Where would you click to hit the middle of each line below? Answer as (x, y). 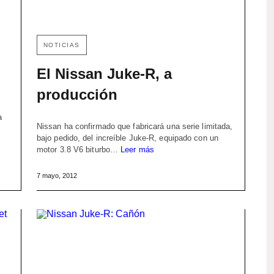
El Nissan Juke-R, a (104, 73)
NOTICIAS (61, 45)
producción (77, 94)
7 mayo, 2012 (57, 175)
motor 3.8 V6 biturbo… (79, 149)
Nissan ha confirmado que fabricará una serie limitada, (135, 126)
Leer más (137, 149)
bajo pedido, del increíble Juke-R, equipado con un (127, 138)
